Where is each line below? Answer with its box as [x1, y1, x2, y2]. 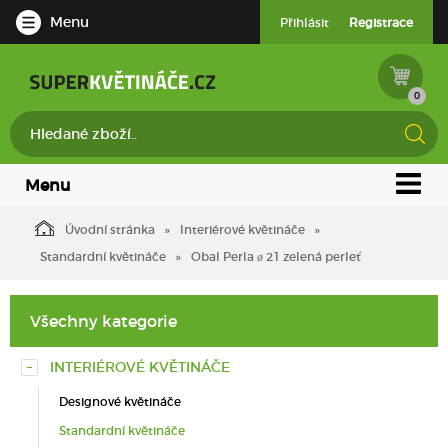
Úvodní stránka [65, 222, 155, 237]
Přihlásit [280, 15, 329, 30]
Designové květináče [59, 394, 181, 409]
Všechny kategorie [30, 311, 177, 331]
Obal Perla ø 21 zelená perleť [191, 249, 361, 264]
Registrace [349, 15, 413, 30]
